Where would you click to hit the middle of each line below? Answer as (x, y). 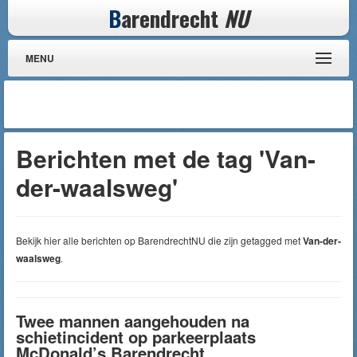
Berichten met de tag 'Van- (166, 158)
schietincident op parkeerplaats (136, 337)
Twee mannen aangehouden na (133, 321)
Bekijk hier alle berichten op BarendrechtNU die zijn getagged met (159, 240)
